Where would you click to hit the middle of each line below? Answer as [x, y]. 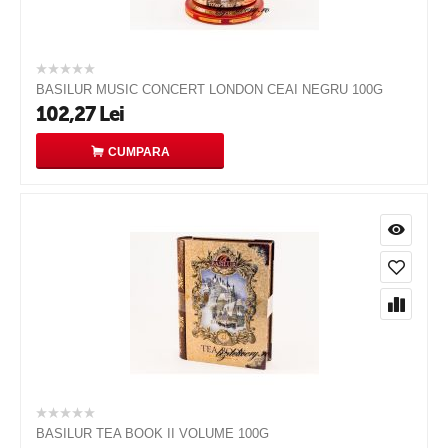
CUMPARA [138, 152]
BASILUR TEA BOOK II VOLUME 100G [152, 433]
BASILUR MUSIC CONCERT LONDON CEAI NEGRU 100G [209, 89]
